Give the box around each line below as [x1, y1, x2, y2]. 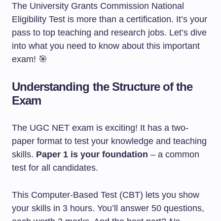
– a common [148, 149, 199, 159]
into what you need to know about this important [12, 41, 200, 51]
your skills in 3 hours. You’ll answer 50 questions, [12, 203, 204, 213]
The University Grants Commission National [12, 1, 184, 11]
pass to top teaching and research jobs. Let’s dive [12, 28, 207, 37]
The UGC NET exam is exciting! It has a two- [12, 123, 188, 133]
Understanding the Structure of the [12, 80, 193, 93]
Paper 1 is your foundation [36, 149, 148, 159]
